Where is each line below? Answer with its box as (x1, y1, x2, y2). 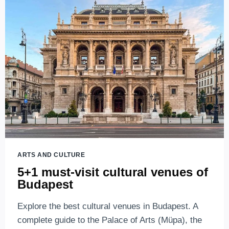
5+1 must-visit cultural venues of (17, 165, 208, 179)
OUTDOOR (63, 64, 103, 73)
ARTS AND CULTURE (17, 151, 85, 159)
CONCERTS (63, 75, 106, 83)
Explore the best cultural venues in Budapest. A (17, 201, 198, 211)
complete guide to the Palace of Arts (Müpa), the (17, 215, 202, 225)
